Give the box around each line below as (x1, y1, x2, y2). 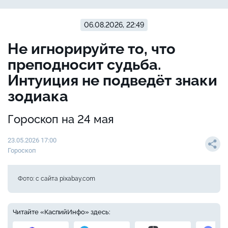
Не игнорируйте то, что (8, 40, 176, 58)
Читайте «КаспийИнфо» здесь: (13, 208, 110, 216)
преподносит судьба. (8, 56, 161, 74)
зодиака (8, 88, 68, 105)
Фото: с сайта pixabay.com (18, 175, 95, 183)
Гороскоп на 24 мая (8, 112, 114, 126)
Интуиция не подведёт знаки (8, 72, 217, 90)
